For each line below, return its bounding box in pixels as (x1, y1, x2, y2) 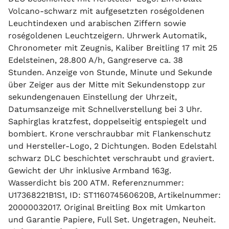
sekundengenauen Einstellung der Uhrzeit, (8, 92, 177, 102)
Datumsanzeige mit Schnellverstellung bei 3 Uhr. (8, 104, 202, 114)
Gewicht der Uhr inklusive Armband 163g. (8, 166, 171, 175)
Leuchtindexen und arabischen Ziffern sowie (8, 18, 186, 28)
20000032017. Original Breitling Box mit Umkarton (8, 202, 205, 212)
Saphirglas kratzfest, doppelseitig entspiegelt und (8, 117, 207, 126)
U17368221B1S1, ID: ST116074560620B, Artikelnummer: (8, 190, 221, 200)
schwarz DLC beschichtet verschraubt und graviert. (8, 153, 214, 163)
